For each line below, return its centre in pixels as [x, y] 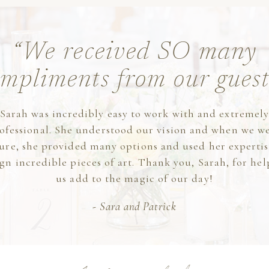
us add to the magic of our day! [134, 178]
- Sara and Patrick [134, 206]
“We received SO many [134, 53]
